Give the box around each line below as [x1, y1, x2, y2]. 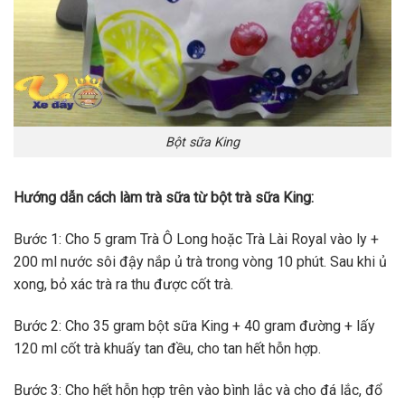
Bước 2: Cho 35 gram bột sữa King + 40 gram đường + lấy [14, 316, 375, 334]
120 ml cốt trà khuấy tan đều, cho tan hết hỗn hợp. [14, 339, 321, 357]
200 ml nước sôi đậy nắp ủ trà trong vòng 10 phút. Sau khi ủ [14, 253, 387, 271]
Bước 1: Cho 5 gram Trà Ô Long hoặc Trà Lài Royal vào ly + [14, 231, 379, 249]
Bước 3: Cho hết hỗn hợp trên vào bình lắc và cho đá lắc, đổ [14, 381, 382, 399]
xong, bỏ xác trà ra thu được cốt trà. [14, 276, 233, 294]
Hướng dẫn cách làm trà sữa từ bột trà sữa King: [14, 189, 314, 207]
